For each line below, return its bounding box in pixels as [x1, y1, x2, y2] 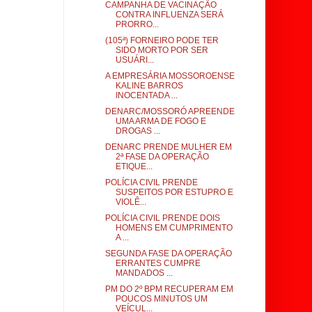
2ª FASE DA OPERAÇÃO [115, 152, 209, 162]
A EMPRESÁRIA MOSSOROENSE [104, 71, 235, 81]
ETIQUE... [115, 162, 153, 171]
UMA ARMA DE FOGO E [115, 116, 206, 126]
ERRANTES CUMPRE [115, 258, 201, 268]
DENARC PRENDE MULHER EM [104, 142, 232, 152]
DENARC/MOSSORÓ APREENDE [104, 107, 235, 116]
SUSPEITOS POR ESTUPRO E [115, 187, 233, 197]
